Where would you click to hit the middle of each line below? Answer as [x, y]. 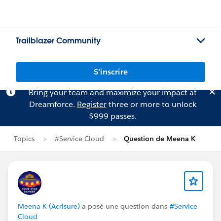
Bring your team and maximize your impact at [112, 92]
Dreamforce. [53, 104]
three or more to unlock [151, 104]
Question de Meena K [160, 139]
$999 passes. [112, 116]
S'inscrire [110, 72]
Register [92, 104]
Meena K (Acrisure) [49, 206]
